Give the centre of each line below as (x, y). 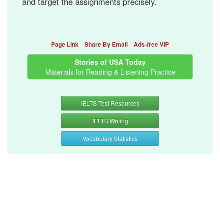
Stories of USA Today (110, 62)
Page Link (65, 44)
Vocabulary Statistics (110, 138)
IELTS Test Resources (110, 103)
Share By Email (106, 44)
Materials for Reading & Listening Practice (110, 72)
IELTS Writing (110, 121)
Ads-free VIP (151, 44)
